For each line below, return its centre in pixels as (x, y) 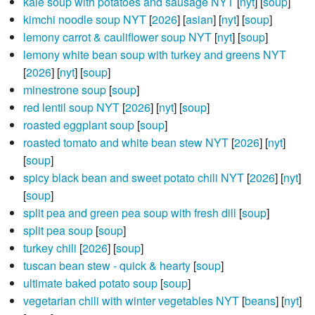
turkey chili (50, 248)
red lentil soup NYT (71, 108)
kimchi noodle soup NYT (84, 20)
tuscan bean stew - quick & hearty (107, 266)
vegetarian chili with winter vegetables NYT (131, 301)
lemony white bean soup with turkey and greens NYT (154, 55)
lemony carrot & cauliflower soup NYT (117, 37)
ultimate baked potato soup (90, 283)
